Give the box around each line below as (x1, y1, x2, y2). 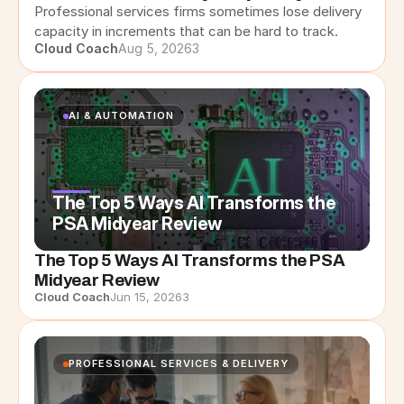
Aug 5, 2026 (118, 41, 192, 56)
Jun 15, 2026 (110, 289, 182, 304)
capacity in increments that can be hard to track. (34, 23, 338, 40)
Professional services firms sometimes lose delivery (34, 3, 362, 20)
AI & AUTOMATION (69, 109, 174, 122)
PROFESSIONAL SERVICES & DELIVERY (69, 357, 289, 370)
